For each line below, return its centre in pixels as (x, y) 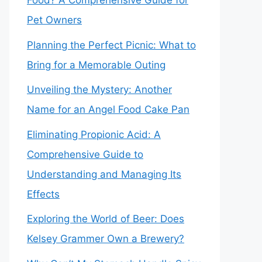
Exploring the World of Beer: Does (106, 219)
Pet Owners (54, 20)
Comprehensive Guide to (85, 154)
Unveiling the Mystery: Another (99, 89)
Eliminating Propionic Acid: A (94, 134)
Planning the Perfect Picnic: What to (111, 45)
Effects (43, 194)
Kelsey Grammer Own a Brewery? (106, 239)
